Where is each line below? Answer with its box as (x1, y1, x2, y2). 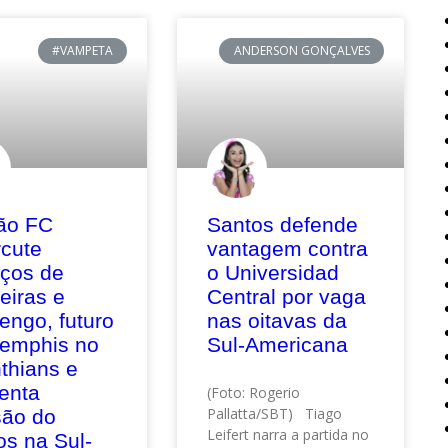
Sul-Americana (207, 332, 349, 356)
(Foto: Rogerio (207, 382, 301, 402)
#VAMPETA (51, 42, 113, 60)
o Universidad (207, 260, 340, 284)
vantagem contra (207, 236, 369, 260)
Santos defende (207, 212, 359, 236)
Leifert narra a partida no (207, 424, 370, 444)
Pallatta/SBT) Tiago (207, 403, 343, 423)
